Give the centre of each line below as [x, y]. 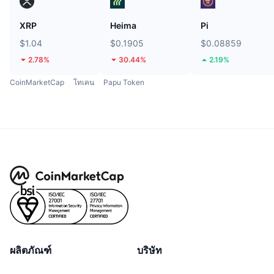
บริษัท [150, 250]
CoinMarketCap [37, 82]
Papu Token [124, 82]
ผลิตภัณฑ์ [31, 250]
